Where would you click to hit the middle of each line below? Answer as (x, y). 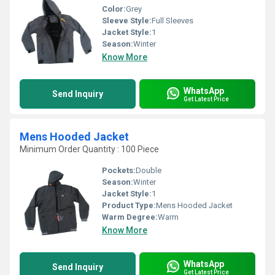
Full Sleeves (172, 21)
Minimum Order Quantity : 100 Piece (89, 149)
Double (149, 170)
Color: (114, 9)
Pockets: (119, 170)
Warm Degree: (130, 217)
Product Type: (129, 205)
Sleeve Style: (127, 21)
